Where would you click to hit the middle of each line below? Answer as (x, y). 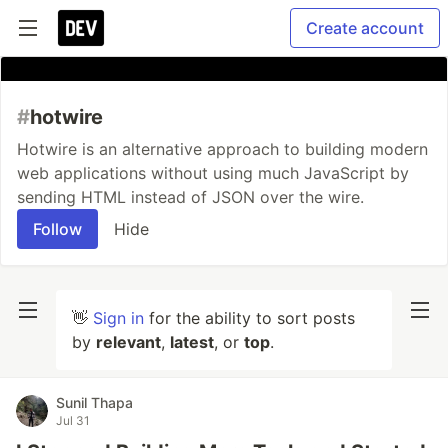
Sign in (118, 318)
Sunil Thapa (94, 402)
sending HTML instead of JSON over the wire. (190, 197)
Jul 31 (73, 420)
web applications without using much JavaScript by (213, 173)
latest (192, 342)
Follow (57, 229)
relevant (128, 342)
